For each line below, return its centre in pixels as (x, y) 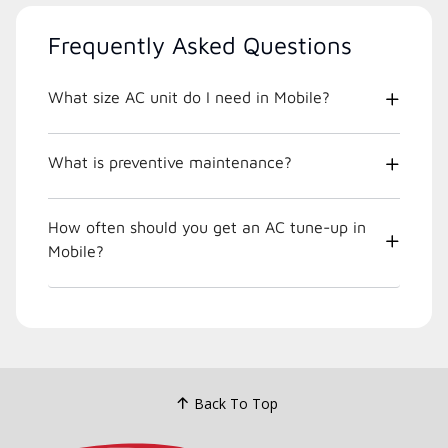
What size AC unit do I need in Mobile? (189, 97)
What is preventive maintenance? (170, 162)
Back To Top (235, 403)
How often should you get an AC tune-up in (207, 227)
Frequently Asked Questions (200, 45)
